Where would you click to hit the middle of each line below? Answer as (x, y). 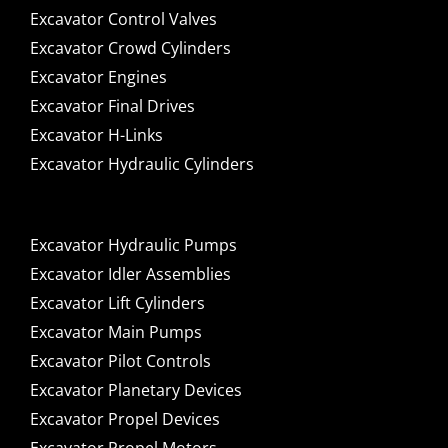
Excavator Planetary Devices (135, 390)
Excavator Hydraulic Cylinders (141, 164)
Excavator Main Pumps (115, 332)
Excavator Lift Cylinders (117, 303)
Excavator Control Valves (123, 19)
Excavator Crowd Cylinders (130, 48)
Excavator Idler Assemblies (130, 274)
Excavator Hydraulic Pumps (133, 245)
